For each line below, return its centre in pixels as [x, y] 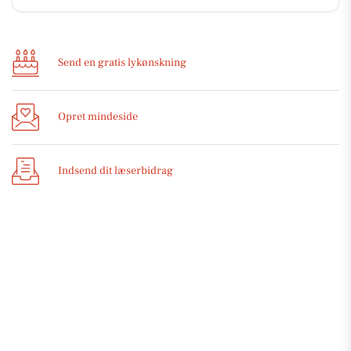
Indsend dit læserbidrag [116, 171]
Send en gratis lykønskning [122, 63]
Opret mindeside [98, 117]
